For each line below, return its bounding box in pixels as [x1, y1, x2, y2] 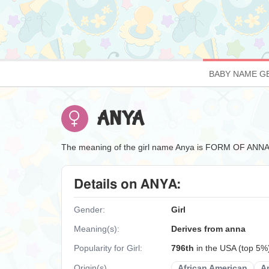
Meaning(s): [74, 224, 119, 234]
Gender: [74, 205, 105, 214]
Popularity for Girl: [74, 243, 142, 253]
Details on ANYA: [74, 178, 181, 191]
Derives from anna [171, 224, 246, 234]
